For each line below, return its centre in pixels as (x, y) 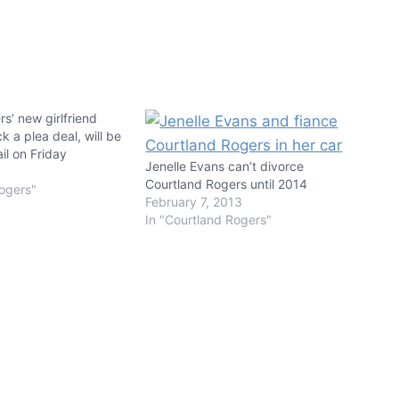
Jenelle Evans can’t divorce (225, 166)
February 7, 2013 (194, 201)
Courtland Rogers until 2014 (227, 183)
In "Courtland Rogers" (209, 219)
